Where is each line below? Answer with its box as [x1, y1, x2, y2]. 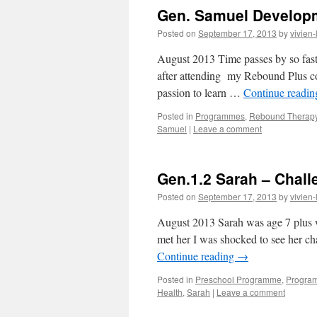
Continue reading [157, 248, 237, 263]
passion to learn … [157, 85, 243, 100]
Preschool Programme [195, 273, 282, 285]
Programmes [195, 110, 245, 122]
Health [157, 286, 183, 298]
